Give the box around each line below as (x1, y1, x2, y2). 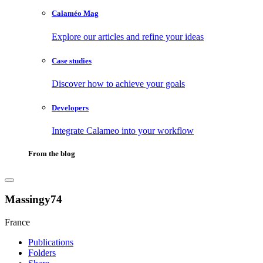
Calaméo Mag (52, 9, 99, 18)
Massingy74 (5, 193, 62, 206)
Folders (28, 247, 56, 258)
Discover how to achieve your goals (52, 78, 185, 89)
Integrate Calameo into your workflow (52, 126, 194, 136)
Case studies (52, 56, 92, 65)
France (5, 217, 30, 227)
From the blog (28, 149, 75, 159)
